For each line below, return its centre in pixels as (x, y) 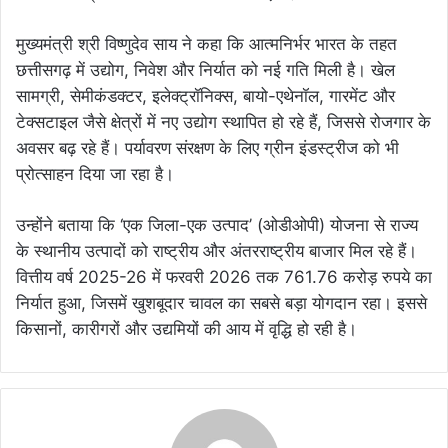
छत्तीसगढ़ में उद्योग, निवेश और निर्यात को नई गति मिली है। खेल (205, 70)
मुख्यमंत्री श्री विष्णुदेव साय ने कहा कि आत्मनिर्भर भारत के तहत (206, 44)
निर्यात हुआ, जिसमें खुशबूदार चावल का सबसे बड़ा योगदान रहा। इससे (221, 303)
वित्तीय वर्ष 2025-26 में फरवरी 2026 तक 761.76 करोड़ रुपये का (224, 277)
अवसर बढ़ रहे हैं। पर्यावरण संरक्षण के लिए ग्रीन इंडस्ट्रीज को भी (207, 148)
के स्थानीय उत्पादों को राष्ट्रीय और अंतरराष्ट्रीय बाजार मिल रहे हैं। (216, 251)
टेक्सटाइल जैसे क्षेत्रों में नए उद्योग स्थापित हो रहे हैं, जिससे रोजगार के (223, 122)
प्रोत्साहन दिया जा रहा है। (95, 174)
